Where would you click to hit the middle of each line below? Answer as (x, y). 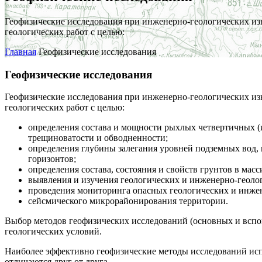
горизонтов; (52, 159)
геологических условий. (53, 232)
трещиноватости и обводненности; (98, 138)
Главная (20, 51)
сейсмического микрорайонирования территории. (128, 201)
